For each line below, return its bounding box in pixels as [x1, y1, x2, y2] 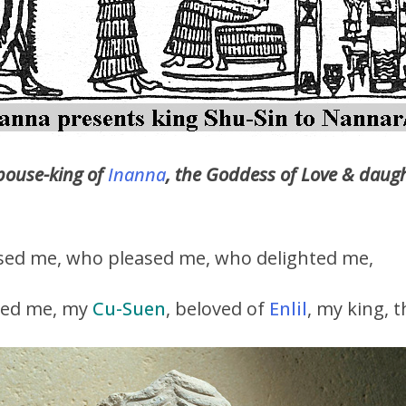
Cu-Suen [92, 295, 166, 321]
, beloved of [166, 295, 269, 321]
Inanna [108, 161, 166, 187]
